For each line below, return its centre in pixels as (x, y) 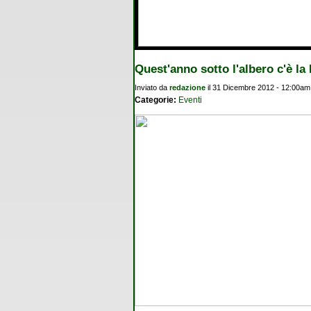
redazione (187, 87)
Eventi (190, 100)
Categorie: (157, 100)
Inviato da (152, 87)
